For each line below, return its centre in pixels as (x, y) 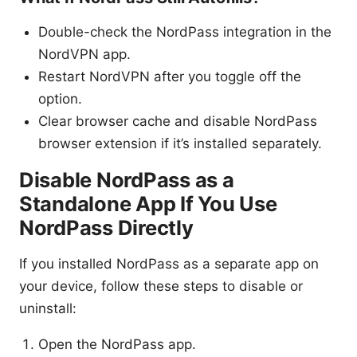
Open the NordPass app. (117, 345)
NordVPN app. (84, 55)
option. (60, 99)
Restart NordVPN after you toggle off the (170, 77)
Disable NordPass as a (127, 180)
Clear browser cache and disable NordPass (178, 122)
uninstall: (48, 309)
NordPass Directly (106, 228)
